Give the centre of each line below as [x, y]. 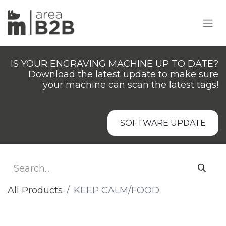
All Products [35, 190]
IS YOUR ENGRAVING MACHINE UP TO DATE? [115, 64]
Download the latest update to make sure [123, 74]
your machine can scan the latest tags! [131, 85]
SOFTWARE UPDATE [163, 123]
